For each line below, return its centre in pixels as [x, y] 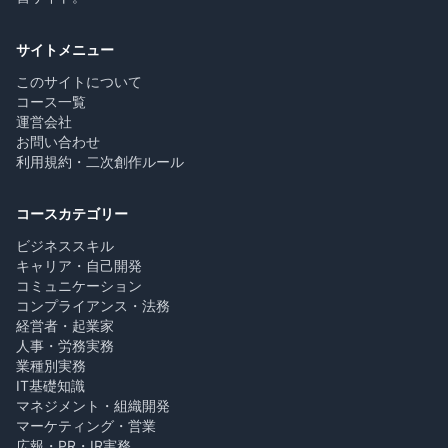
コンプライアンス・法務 [93, 305]
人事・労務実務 [65, 345]
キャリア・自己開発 [79, 265]
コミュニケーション [79, 285]
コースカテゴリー [72, 213]
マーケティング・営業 [86, 425]
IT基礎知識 [50, 385]
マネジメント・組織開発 [93, 405]
